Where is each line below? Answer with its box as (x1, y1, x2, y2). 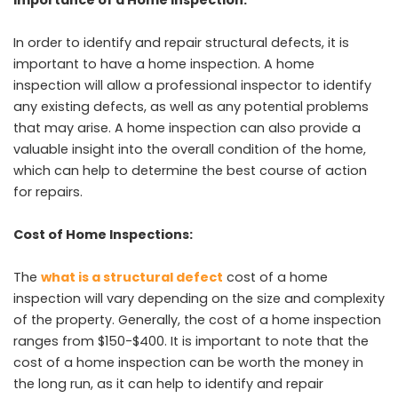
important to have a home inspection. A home (13, 54, 314, 73)
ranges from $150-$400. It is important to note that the (13, 331, 369, 350)
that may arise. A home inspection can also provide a (13, 118, 361, 137)
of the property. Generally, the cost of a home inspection (13, 310, 381, 329)
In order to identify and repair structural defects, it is (13, 33, 349, 52)
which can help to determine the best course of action (13, 161, 367, 179)
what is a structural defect (41, 267, 223, 286)
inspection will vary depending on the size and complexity (13, 289, 385, 307)
